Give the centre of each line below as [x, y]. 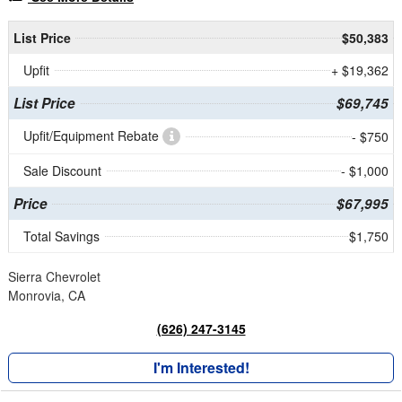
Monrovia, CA [47, 296]
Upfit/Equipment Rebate [93, 136]
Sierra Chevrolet [54, 277]
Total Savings [61, 236]
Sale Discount [62, 171]
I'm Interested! [201, 368]
